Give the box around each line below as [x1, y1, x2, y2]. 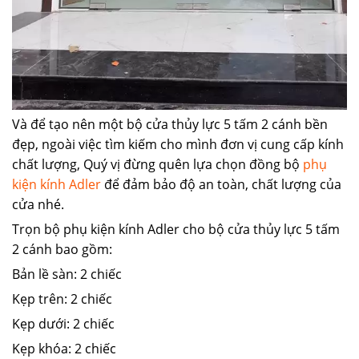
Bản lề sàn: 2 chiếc [12, 265, 122, 284]
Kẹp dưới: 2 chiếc [12, 315, 115, 333]
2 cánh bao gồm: [12, 240, 112, 259]
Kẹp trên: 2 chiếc [12, 290, 112, 309]
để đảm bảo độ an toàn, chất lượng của [101, 175, 341, 194]
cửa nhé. [12, 196, 64, 214]
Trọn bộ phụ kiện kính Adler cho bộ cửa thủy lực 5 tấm [12, 220, 340, 239]
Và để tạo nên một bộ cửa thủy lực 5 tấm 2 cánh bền [12, 115, 328, 134]
